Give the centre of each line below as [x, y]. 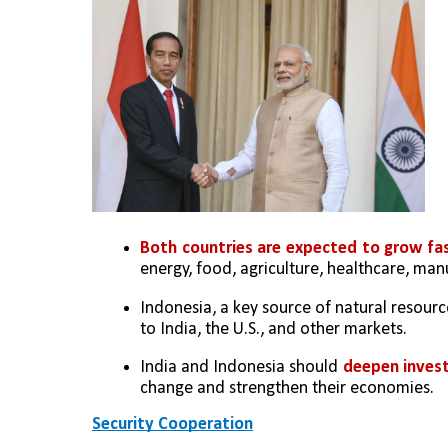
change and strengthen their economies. [287, 389]
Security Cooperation [172, 425]
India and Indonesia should [241, 368]
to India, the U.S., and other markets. [273, 329]
